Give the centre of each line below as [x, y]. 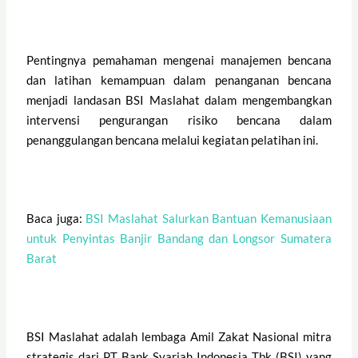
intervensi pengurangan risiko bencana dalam [179, 119]
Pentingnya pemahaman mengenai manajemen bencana [179, 60]
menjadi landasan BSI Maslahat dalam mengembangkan [179, 99]
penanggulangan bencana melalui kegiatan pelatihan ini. [173, 139]
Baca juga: [56, 218]
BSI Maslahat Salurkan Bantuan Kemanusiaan [209, 218]
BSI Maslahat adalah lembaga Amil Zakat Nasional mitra [179, 336]
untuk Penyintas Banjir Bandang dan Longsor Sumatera [179, 238]
